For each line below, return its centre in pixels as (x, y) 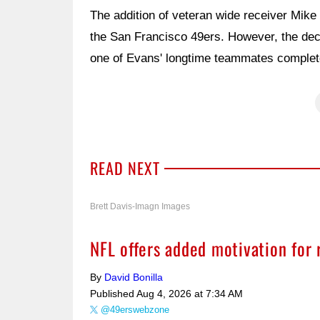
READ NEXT (125, 168)
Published (113, 294)
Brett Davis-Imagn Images (140, 206)
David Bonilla (134, 277)
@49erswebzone (135, 310)
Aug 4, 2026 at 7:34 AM (190, 294)
